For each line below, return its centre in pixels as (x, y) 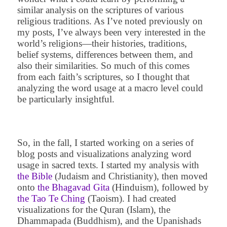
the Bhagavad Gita (73, 187)
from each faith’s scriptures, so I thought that (103, 77)
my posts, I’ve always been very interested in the (111, 32)
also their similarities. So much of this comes (103, 66)
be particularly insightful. (66, 99)
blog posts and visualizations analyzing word (104, 154)
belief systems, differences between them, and (105, 55)
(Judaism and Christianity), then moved (130, 176)
